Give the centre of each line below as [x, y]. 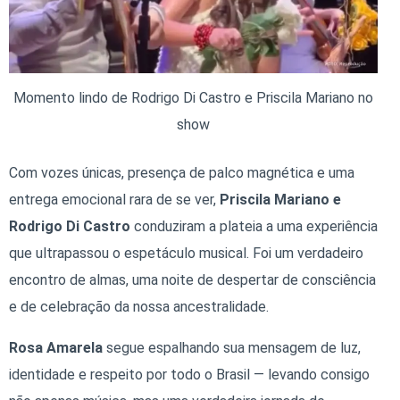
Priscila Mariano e [280, 199]
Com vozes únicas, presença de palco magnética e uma [182, 172]
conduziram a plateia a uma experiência [254, 226]
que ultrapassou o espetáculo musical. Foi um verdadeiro [186, 253]
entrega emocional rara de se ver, [114, 199]
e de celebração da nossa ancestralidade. [139, 306]
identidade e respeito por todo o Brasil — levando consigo [189, 374]
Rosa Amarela [56, 347]
